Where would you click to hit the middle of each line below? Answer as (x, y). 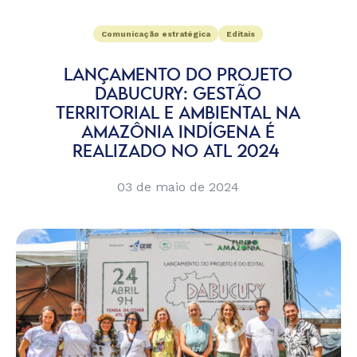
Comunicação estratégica (156, 34)
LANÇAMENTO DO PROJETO (178, 76)
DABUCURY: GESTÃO (178, 95)
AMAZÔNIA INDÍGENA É (178, 133)
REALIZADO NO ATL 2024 (178, 152)
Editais (241, 34)
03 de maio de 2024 (178, 187)
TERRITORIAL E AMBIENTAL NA (178, 114)
